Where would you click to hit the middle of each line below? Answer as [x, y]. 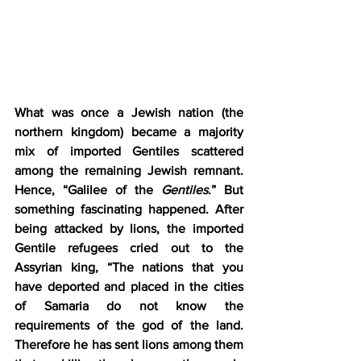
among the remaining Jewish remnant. [129, 170]
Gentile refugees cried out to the [129, 247]
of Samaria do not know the [129, 305]
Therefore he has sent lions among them [129, 344]
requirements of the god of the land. [129, 325]
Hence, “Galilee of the [88, 189]
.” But [226, 189]
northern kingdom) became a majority [129, 131]
